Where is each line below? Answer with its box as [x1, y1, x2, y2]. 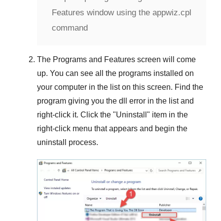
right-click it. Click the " [37, 110, 116, 119]
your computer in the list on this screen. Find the [37, 82, 203, 91]
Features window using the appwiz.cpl [52, 7, 191, 17]
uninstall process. [37, 138, 98, 147]
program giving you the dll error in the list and [37, 96, 194, 105]
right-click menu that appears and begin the [37, 124, 187, 133]
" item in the [147, 110, 188, 119]
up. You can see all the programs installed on [37, 69, 194, 77]
